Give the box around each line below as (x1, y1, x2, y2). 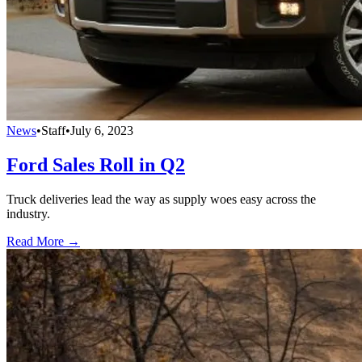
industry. (6, 206, 50, 221)
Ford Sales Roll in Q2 (6, 154, 185, 175)
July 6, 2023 (70, 123, 133, 137)
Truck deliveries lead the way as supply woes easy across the (6, 192, 316, 206)
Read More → (6, 234, 80, 248)
